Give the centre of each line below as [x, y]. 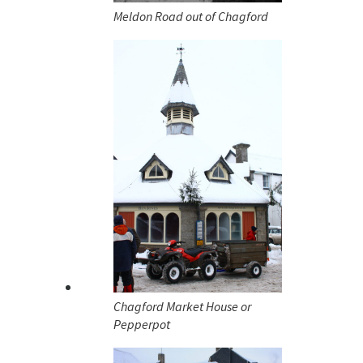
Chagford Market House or [182, 307]
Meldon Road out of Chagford [191, 17]
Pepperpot [142, 325]
